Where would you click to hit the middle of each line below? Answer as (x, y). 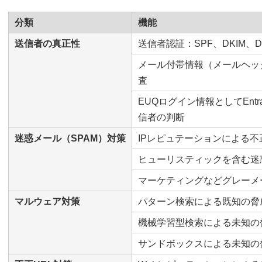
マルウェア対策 (47, 201)
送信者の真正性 (47, 44)
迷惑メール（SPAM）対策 (70, 138)
